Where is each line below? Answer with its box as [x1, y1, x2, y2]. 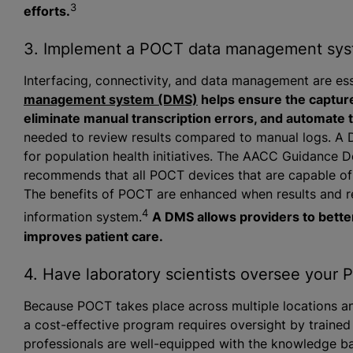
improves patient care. [23, 228, 163, 244]
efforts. [23, 3, 70, 20]
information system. [23, 209, 142, 225]
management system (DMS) [23, 91, 198, 108]
